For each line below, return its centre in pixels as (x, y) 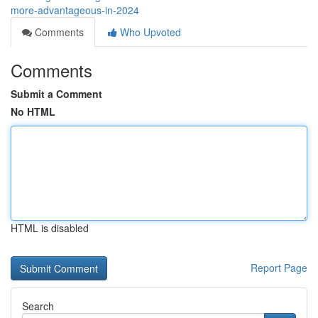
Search (38, 306)
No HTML (33, 111)
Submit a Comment (56, 94)
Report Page (279, 268)
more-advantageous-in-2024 (75, 10)
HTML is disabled (50, 228)
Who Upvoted (149, 32)
